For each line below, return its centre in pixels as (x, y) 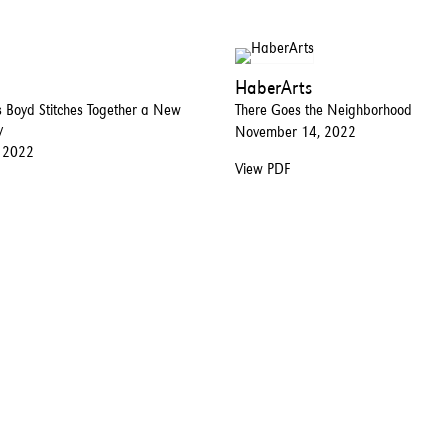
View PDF (262, 168)
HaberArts (273, 86)
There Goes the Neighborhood (323, 109)
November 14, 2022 (295, 131)
